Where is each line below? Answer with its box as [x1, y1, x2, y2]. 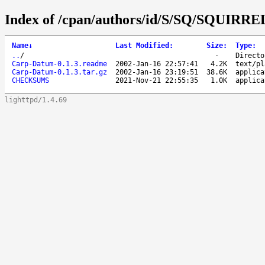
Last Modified [115, 41, 169, 50]
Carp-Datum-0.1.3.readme [12, 59, 107, 68]
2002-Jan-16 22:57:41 [115, 59, 198, 68]
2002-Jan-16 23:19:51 [115, 67, 198, 76]
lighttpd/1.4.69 [5, 95, 67, 104]
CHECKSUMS [12, 76, 49, 85]
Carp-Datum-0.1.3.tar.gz [12, 67, 107, 76]
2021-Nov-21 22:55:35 [115, 76, 198, 85]
